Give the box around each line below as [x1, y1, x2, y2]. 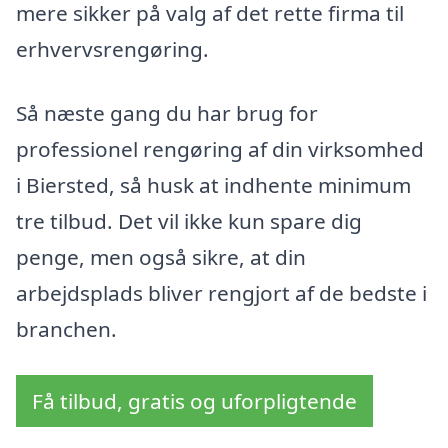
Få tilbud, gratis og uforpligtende [32, 386, 357, 415]
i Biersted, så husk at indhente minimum [16, 170, 411, 199]
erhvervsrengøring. [16, 35, 209, 64]
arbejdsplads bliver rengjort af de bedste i [16, 278, 427, 307]
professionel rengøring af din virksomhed [16, 134, 424, 163]
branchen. [16, 314, 117, 343]
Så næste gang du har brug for [16, 98, 318, 127]
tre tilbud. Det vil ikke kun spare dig [16, 206, 362, 235]
